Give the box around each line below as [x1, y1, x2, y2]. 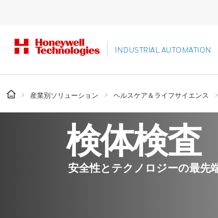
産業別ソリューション [30, 91, 98, 99]
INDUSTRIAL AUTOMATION [115, 45, 212, 54]
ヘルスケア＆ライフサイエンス [113, 91, 209, 99]
